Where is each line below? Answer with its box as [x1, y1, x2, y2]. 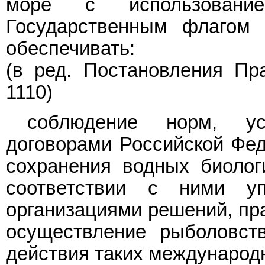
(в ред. [6, 60, 83, 82]
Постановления [83, 60, 223, 82]
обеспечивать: [6, 38, 135, 60]
